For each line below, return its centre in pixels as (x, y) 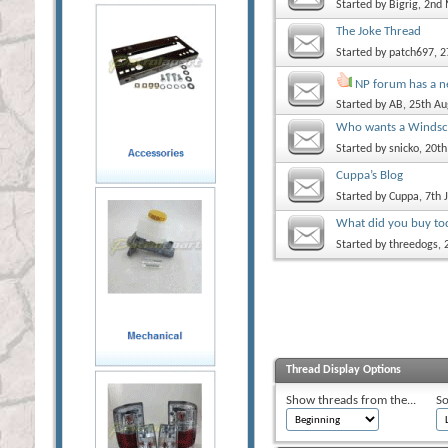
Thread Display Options (343, 369)
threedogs (413, 244)
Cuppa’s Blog (369, 175)
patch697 (411, 52)
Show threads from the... (351, 400)
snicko (404, 148)
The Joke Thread (378, 31)
